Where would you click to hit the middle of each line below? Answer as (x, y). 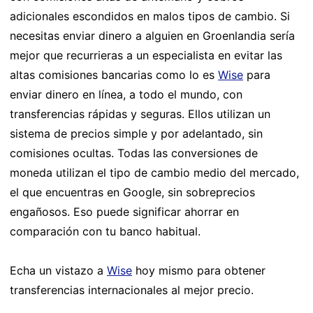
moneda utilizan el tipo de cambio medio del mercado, (154, 172)
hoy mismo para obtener (199, 270)
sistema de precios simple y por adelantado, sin (136, 133)
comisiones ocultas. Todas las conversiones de (134, 153)
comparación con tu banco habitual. (105, 231)
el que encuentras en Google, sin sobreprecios (132, 192)
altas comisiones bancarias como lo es (114, 74)
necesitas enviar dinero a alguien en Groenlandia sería (152, 35)
